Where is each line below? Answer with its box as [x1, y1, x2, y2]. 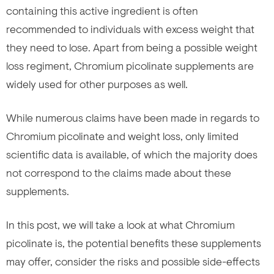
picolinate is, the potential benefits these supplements [6, 236, 261, 250]
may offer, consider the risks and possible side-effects [6, 254, 260, 268]
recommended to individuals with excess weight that [6, 22, 254, 36]
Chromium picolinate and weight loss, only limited [6, 129, 239, 143]
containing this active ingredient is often [6, 4, 198, 18]
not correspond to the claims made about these [6, 166, 231, 180]
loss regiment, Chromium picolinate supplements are [6, 59, 254, 73]
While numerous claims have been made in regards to [6, 111, 259, 125]
